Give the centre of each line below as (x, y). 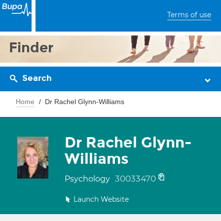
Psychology (88, 179)
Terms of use (189, 15)
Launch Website (101, 199)
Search (37, 78)
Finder (31, 48)
